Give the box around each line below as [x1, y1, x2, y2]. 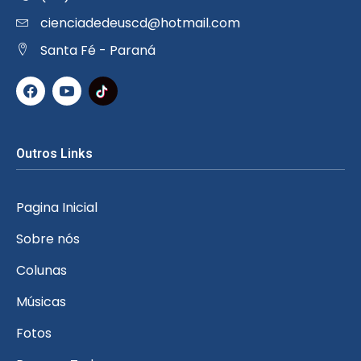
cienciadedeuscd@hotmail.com [40, 14, 240, 33]
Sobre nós [16, 230, 80, 249]
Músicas [16, 293, 66, 312]
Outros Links [16, 146, 93, 162]
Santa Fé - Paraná [40, 41, 156, 60]
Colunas [16, 261, 67, 280]
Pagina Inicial [16, 198, 98, 218]
